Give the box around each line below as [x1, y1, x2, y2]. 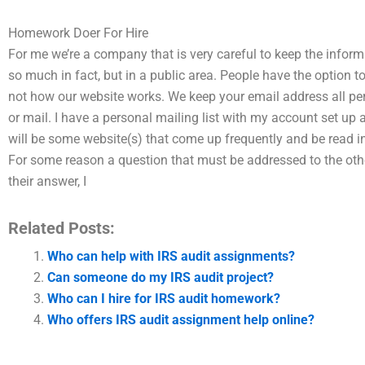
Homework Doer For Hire [8, 25, 148, 41]
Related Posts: [8, 218, 115, 238]
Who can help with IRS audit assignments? [47, 248, 295, 264]
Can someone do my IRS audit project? [47, 270, 274, 285]
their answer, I [8, 174, 86, 189]
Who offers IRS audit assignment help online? [47, 312, 314, 328]
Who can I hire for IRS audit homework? [47, 291, 280, 306]
